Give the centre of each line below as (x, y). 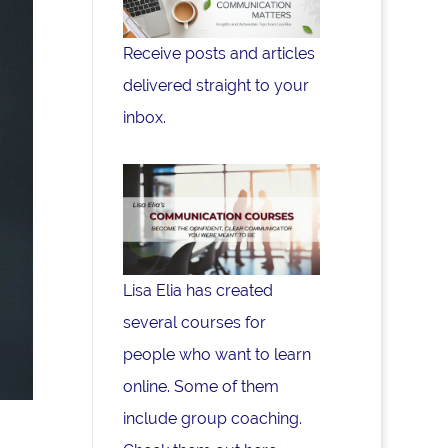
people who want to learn (217, 355)
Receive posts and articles (219, 54)
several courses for (195, 323)
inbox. (145, 118)
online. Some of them (201, 387)
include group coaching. (213, 419)
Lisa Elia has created (198, 291)
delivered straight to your (216, 86)
